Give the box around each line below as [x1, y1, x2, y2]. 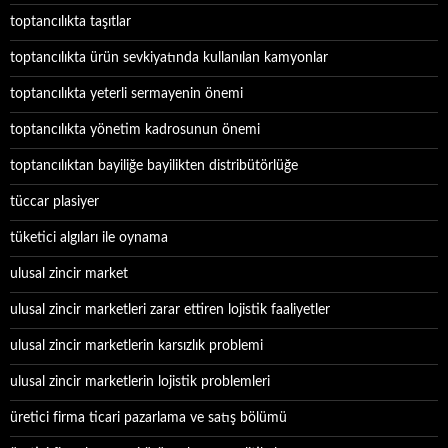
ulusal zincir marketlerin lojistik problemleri [10, 375, 270, 389]
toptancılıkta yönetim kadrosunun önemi [10, 123, 260, 137]
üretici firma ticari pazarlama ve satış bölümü [10, 411, 287, 425]
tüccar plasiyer [10, 195, 99, 209]
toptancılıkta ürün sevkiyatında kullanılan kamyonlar [10, 51, 328, 65]
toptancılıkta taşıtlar [10, 15, 131, 29]
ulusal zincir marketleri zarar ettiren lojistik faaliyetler [10, 303, 330, 317]
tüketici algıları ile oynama [10, 231, 168, 245]
